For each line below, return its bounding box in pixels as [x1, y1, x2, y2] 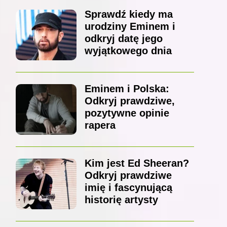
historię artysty [84, 194, 158, 206]
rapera [84, 120, 116, 131]
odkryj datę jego [84, 33, 163, 45]
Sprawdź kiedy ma [84, 9, 173, 20]
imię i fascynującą [84, 182, 172, 194]
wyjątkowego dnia [84, 45, 172, 57]
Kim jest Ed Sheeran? [84, 158, 189, 169]
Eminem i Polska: [84, 83, 169, 95]
